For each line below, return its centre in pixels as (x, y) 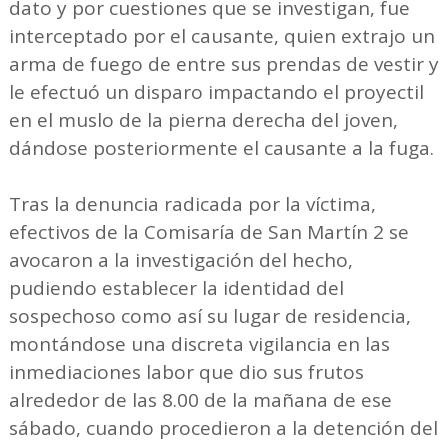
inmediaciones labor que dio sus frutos (186, 371)
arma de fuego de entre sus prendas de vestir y (223, 63)
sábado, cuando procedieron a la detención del (223, 427)
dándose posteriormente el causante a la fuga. (221, 147)
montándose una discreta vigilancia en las (199, 343)
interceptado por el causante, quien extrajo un (221, 35)
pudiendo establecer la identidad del (176, 287)
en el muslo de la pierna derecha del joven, (203, 119)
